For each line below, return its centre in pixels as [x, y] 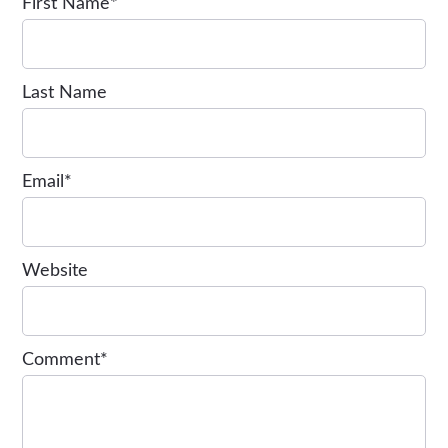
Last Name [65, 92]
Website [55, 270]
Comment [61, 359]
